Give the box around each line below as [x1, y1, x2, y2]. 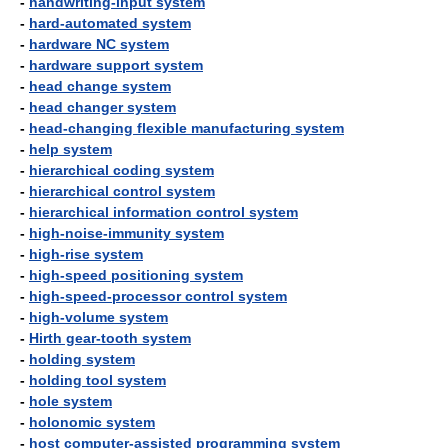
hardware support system [29, 57, 203, 73]
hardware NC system [29, 36, 169, 52]
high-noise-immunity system [29, 225, 224, 241]
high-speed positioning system [29, 267, 243, 283]
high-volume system [29, 309, 168, 325]
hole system [29, 393, 112, 409]
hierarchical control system [29, 183, 215, 199]
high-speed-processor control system [29, 288, 287, 304]
